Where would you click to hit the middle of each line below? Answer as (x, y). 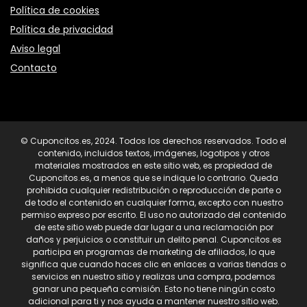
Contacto (34, 67)
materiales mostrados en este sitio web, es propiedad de (153, 165)
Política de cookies (55, 10)
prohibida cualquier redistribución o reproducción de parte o (153, 190)
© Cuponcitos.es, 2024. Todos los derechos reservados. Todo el (153, 140)
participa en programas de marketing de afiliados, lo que (153, 251)
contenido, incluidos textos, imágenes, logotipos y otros (153, 153)
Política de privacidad (62, 29)
